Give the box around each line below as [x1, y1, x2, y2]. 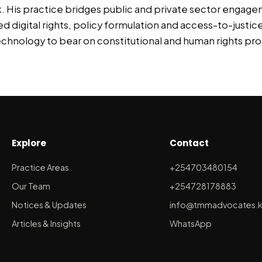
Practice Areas [11, 162, 69, 173]
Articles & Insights [11, 218, 81, 229]
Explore [11, 137, 46, 150]
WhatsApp [169, 218, 212, 229]
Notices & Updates [11, 199, 87, 211]
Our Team [11, 181, 50, 192]
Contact [169, 137, 209, 150]
